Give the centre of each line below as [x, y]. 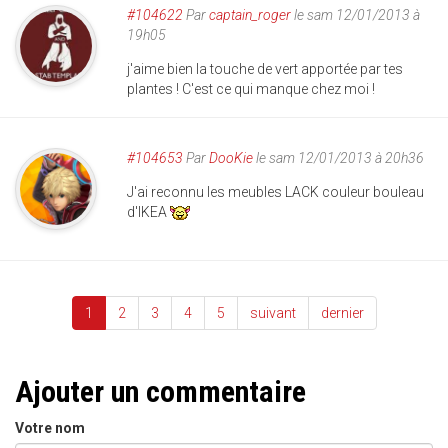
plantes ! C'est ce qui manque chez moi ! [251, 88]
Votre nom [50, 427]
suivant [272, 312]
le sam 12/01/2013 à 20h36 [338, 157]
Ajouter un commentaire [160, 391]
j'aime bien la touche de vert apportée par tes [265, 68]
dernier [342, 312]
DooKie [231, 157]
